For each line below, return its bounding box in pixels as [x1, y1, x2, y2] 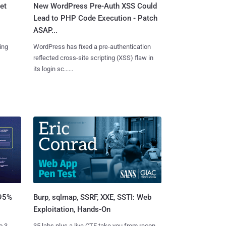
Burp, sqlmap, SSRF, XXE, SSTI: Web [33, 192, 151, 202]
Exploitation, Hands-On [33, 204, 110, 214]
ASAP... [33, 26, 58, 35]
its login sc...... [33, 65, 73, 73]
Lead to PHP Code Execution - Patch [33, 14, 157, 23]
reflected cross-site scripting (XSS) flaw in [33, 54, 153, 62]
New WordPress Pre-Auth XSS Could [33, 2, 157, 11]
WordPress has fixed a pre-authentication [33, 43, 151, 51]
